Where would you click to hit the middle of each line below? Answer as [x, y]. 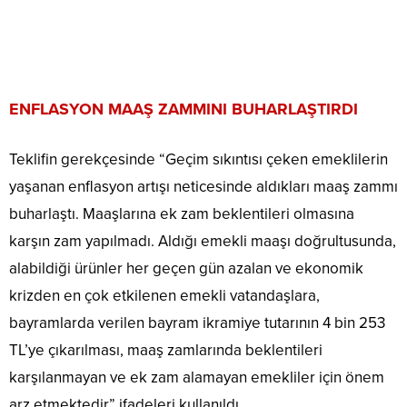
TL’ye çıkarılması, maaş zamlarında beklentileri [166, 351]
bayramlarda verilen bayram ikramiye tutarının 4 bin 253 [197, 323]
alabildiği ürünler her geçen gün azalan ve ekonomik [186, 269]
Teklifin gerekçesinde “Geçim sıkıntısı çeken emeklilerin [199, 160]
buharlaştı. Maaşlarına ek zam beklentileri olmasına [182, 214]
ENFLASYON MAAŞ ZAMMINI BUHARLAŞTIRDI [184, 109]
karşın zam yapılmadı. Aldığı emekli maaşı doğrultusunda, [203, 242]
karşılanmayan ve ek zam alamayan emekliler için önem [197, 378]
